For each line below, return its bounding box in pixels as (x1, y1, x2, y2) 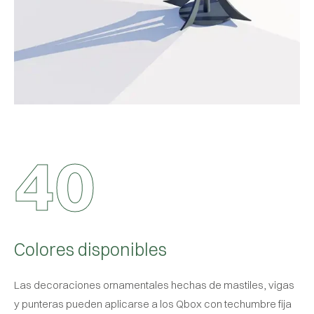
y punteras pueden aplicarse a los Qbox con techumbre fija (14, 296, 292, 310)
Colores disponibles (14, 238, 167, 260)
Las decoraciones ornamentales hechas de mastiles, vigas (14, 278, 294, 292)
